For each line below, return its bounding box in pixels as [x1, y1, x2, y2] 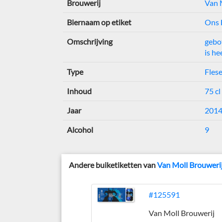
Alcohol [66, 125, 93, 134]
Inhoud [66, 86, 92, 96]
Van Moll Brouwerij [149, 208, 215, 218]
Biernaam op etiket [66, 17, 131, 27]
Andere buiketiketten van [69, 160, 158, 169]
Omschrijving [66, 37, 112, 46]
